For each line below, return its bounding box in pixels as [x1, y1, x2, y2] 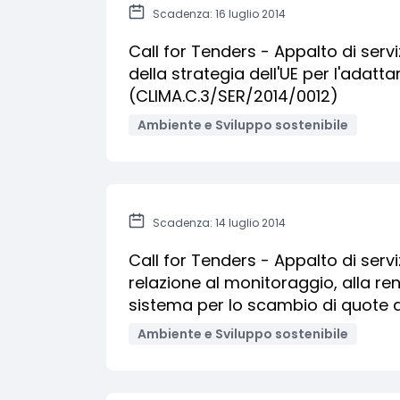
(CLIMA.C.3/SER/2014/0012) [129, 85, 338, 107]
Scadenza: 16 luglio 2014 [153, 6, 286, 21]
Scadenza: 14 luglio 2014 [153, 215, 286, 230]
